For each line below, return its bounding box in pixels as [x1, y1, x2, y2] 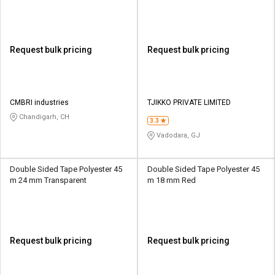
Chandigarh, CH [17, 112, 69, 121]
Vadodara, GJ [155, 131, 200, 139]
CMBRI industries [10, 98, 69, 107]
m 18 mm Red [147, 175, 196, 185]
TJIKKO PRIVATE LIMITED [147, 98, 231, 107]
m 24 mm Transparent [10, 175, 87, 185]
